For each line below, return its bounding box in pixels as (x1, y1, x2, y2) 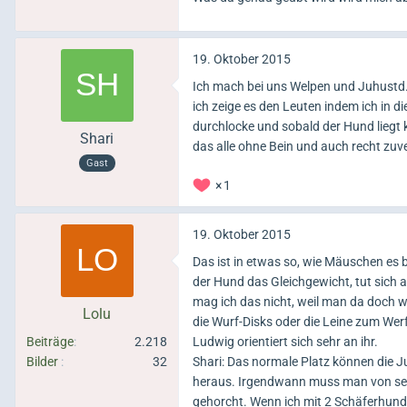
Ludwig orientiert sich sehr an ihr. (193, 334, 378, 350)
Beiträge (26, 334, 74, 350)
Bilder (26, 354, 58, 370)
